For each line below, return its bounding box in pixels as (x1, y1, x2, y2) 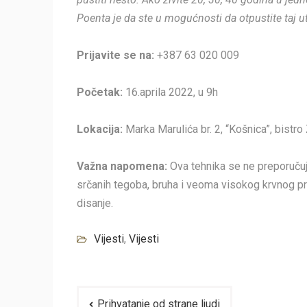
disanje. (77, 197, 113, 210)
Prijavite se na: (77, 49, 157, 62)
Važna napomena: (77, 160, 170, 173)
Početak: (77, 86, 123, 99)
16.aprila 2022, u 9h (123, 86, 218, 99)
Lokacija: (77, 123, 125, 136)
